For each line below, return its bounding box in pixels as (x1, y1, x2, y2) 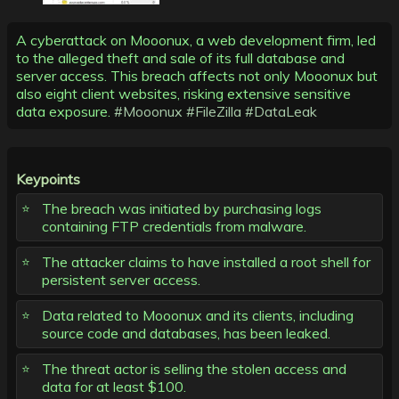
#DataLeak (245, 102, 317, 121)
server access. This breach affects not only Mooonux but (16, 67, 378, 85)
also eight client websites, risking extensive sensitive (16, 85, 351, 103)
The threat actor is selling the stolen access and (42, 360, 346, 379)
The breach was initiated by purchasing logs (42, 199, 322, 218)
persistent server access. (42, 271, 200, 289)
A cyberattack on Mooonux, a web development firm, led (16, 31, 376, 50)
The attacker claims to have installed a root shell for (42, 253, 370, 272)
